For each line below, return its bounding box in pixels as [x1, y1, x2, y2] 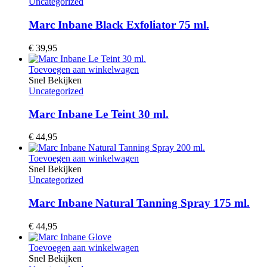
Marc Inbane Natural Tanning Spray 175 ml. [29, 196, 250, 209]
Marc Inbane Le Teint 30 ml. [29, 107, 169, 120]
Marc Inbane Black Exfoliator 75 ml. [29, 18, 209, 32]
